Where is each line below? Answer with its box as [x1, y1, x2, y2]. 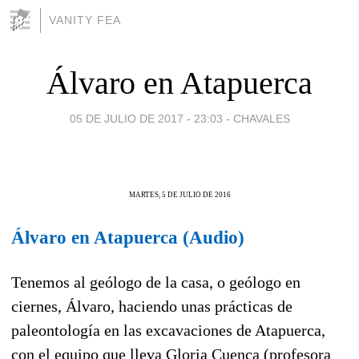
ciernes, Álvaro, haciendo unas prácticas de [11, 297, 292, 316]
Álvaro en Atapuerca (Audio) [11, 226, 244, 248]
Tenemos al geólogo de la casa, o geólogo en [11, 273, 301, 292]
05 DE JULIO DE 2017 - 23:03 [69, 111, 223, 125]
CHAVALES [232, 111, 290, 125]
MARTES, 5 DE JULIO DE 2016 [128, 190, 231, 199]
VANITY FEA [49, 14, 121, 26]
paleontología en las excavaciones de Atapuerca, [11, 321, 325, 340]
